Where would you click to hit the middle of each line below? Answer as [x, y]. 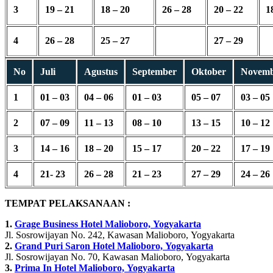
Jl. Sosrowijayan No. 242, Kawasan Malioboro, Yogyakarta [120, 235]
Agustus [101, 71]
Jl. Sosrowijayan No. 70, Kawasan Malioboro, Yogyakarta [117, 257]
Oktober [209, 71]
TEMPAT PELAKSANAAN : [68, 203]
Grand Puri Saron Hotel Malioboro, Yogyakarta [114, 246]
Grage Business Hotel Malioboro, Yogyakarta [108, 224]
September [154, 71]
